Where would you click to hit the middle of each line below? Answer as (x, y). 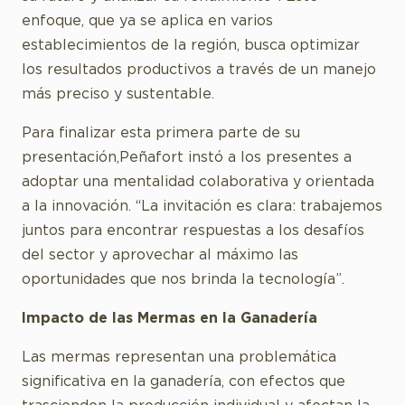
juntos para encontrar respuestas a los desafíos (193, 231)
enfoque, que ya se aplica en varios (147, 21)
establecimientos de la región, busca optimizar (191, 45)
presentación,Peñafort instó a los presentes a (187, 157)
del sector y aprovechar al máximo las (160, 255)
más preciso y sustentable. (118, 94)
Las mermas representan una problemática (179, 357)
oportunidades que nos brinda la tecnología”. (183, 279)
